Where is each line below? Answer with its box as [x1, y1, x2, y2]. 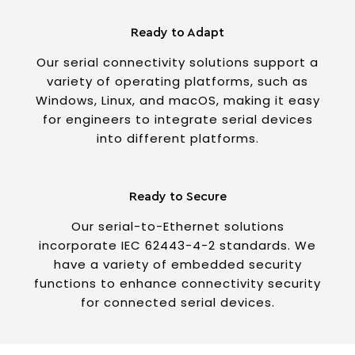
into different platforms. [96, 129, 259, 147]
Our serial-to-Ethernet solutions [71, 217, 284, 235]
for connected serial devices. [80, 293, 275, 311]
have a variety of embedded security [53, 255, 302, 273]
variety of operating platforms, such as [47, 72, 308, 90]
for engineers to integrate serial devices [42, 110, 313, 128]
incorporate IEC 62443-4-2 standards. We [39, 236, 316, 254]
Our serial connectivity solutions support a [36, 53, 319, 71]
